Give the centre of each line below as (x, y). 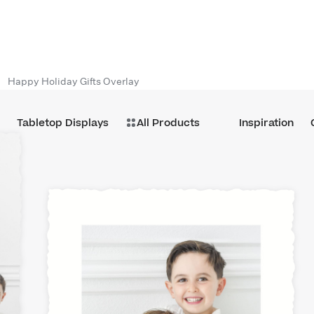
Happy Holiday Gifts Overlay (74, 81)
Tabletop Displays (62, 123)
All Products (168, 123)
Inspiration (266, 123)
